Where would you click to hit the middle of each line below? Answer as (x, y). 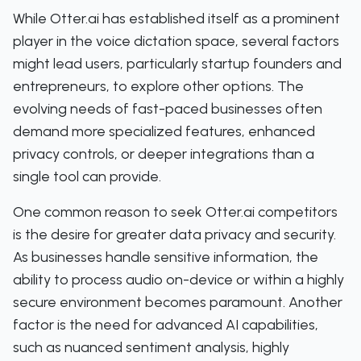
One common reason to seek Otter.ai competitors (175, 212)
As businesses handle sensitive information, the (166, 257)
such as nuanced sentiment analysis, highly (151, 347)
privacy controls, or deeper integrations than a (164, 154)
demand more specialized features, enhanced (164, 131)
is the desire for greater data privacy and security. (174, 234)
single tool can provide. (87, 176)
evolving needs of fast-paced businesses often (168, 109)
